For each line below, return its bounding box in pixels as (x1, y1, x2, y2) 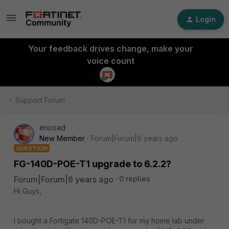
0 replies (119, 174, 150, 183)
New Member (39, 134, 85, 143)
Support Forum (15, 96, 65, 104)
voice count (86, 56, 134, 66)
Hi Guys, (14, 187, 41, 195)
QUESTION (16, 145, 48, 152)
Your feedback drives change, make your (28, 43, 193, 54)
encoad (39, 123, 65, 132)
